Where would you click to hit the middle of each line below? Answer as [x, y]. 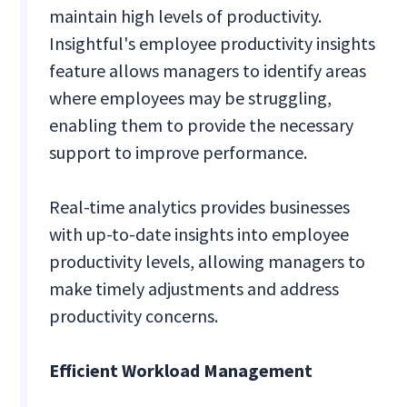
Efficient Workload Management [181, 371]
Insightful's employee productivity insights [213, 44]
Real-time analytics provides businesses [200, 207]
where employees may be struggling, [191, 98]
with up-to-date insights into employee [199, 234]
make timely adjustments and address [194, 289]
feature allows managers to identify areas [208, 71]
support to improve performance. [180, 153]
